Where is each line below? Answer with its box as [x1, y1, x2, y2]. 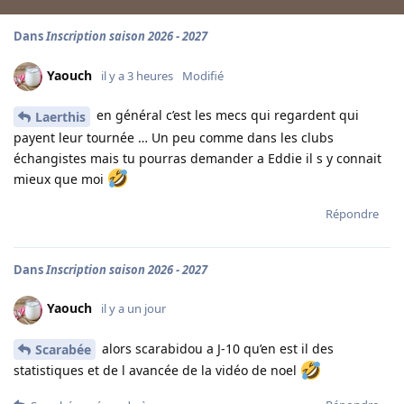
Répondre [326, 205, 379, 222]
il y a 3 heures [101, 67, 173, 84]
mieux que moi [14, 170, 107, 188]
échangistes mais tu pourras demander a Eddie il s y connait [14, 149, 381, 167]
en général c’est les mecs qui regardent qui [93, 106, 359, 124]
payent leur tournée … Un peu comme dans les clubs [14, 128, 334, 146]
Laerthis [35, 107, 86, 125]
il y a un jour [101, 300, 166, 317]
